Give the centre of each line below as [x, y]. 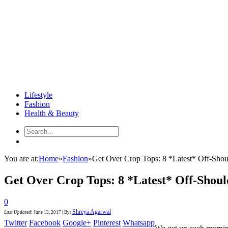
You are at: [21, 159]
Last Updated [18, 212]
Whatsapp [139, 222]
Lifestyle [38, 95]
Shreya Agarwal [92, 211]
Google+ [77, 222]
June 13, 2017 [47, 212]
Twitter [16, 222]
